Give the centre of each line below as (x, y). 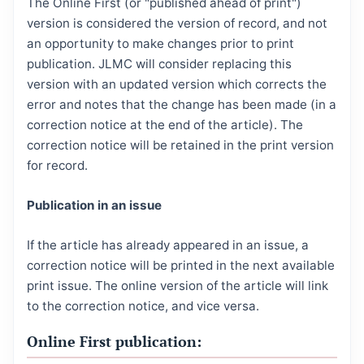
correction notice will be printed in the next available (181, 266)
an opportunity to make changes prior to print (160, 44)
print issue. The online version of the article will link (178, 286)
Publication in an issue (94, 206)
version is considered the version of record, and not (177, 24)
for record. (57, 166)
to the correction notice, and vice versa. (143, 306)
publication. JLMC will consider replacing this (159, 64)
